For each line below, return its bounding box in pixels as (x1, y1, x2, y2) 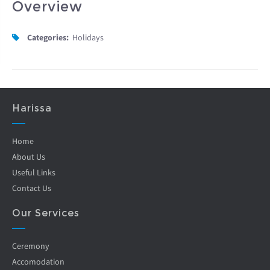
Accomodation (12, 256, 64, 267)
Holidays (72, 31, 104, 43)
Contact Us (12, 182, 51, 193)
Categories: (27, 31, 69, 43)
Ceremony (12, 240, 49, 251)
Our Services (12, 207, 80, 219)
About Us (12, 151, 45, 162)
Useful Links (12, 166, 55, 178)
